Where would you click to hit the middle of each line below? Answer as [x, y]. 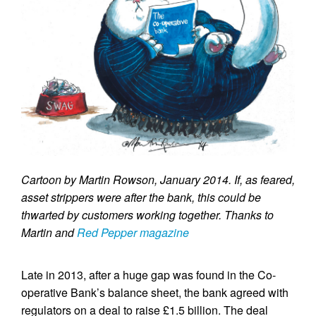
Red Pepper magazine [133, 233]
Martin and [49, 233]
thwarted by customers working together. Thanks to [147, 215]
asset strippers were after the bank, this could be [141, 197]
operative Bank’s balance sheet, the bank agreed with [155, 293]
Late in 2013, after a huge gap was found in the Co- [148, 275]
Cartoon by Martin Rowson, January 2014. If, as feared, [158, 180]
